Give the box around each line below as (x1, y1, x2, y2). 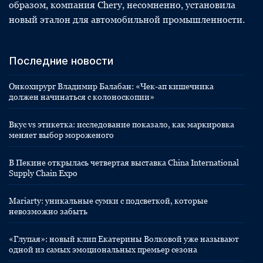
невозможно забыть (9, 207, 87, 216)
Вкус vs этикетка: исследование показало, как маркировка (9, 120, 234, 129)
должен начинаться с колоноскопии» (9, 92, 154, 102)
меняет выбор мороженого (9, 130, 114, 140)
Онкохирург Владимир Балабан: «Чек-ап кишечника (9, 82, 214, 91)
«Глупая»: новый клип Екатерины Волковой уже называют (9, 234, 239, 244)
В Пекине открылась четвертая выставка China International (9, 158, 239, 167)
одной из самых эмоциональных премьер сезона (9, 245, 197, 254)
